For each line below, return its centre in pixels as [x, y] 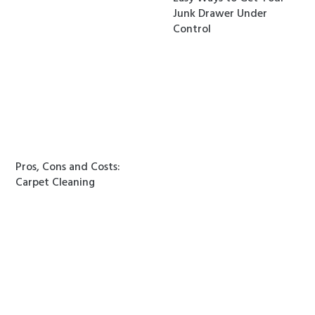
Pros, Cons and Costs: [68, 167]
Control [192, 29]
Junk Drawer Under [220, 14]
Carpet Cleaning [56, 182]
